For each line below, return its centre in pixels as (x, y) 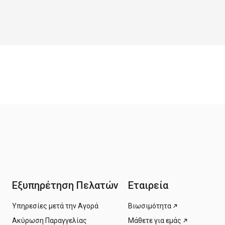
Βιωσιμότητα (150, 206)
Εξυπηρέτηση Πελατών (65, 185)
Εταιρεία (148, 185)
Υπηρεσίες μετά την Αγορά (55, 206)
